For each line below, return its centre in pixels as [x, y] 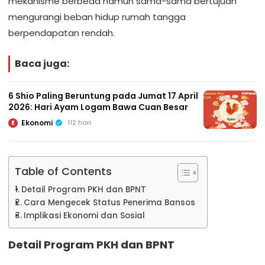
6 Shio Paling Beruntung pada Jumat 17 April [103, 96]
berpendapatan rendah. [62, 33]
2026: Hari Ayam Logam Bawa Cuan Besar [98, 107]
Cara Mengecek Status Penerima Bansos [109, 203]
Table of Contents [63, 172]
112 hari [79, 123]
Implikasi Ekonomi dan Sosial [84, 216]
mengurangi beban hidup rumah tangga [97, 17]
